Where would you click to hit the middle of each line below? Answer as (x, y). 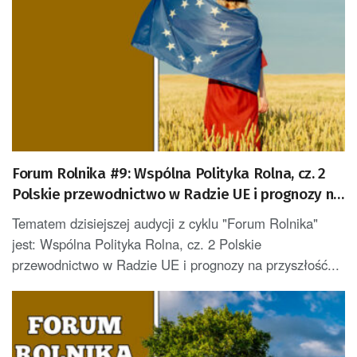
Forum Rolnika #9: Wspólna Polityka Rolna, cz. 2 (169, 173)
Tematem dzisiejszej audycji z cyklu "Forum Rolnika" (165, 223)
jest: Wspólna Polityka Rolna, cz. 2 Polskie (137, 243)
